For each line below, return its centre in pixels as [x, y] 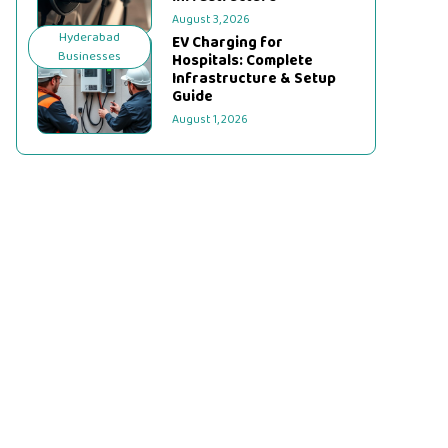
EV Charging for [228, 43]
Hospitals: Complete [243, 61]
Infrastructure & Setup [254, 79]
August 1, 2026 [210, 119]
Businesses [90, 56]
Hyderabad [90, 37]
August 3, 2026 [211, 19]
